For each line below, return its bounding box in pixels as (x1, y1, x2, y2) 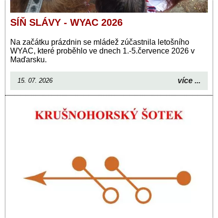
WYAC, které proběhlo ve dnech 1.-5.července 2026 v (10, 46, 195, 55)
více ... (178, 76, 200, 85)
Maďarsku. (10, 55, 47, 64)
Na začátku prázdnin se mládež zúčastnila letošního (10, 37, 189, 46)
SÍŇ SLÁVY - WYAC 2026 (10, 17, 123, 28)
